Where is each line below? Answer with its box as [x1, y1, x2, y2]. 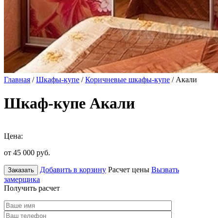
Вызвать [151, 165, 179, 174]
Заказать [8, 166, 34, 174]
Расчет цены [108, 165, 149, 174]
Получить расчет [4, 183, 60, 192]
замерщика [4, 175, 40, 183]
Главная [4, 75, 30, 84]
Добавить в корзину [40, 165, 106, 174]
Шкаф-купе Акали [4, 94, 135, 112]
